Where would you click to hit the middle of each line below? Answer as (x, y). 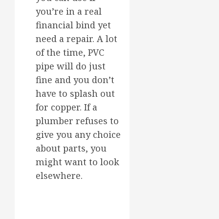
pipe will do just (71, 66)
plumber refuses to (77, 121)
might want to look (77, 162)
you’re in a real (69, 11)
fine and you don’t (75, 80)
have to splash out (75, 94)
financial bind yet (73, 25)
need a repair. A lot (77, 39)
